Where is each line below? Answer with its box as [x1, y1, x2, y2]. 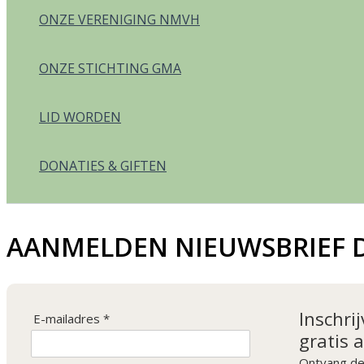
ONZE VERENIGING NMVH [39, 11, 200, 29]
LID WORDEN [39, 108, 121, 127]
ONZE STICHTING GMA [39, 59, 181, 78]
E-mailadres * [33, 310, 110, 327]
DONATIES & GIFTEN [39, 157, 167, 175]
